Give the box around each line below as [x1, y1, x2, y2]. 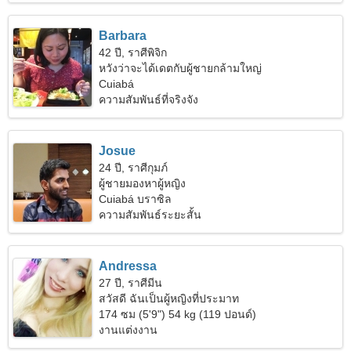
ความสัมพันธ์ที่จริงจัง [99, 93, 199, 106]
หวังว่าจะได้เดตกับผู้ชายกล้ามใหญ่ [99, 62, 262, 74]
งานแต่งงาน [99, 324, 158, 336]
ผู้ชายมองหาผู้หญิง [99, 177, 186, 190]
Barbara [99, 29, 147, 42]
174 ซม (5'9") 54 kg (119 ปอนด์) [99, 308, 257, 320]
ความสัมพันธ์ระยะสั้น [99, 208, 202, 221]
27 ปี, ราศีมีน [99, 277, 163, 289]
